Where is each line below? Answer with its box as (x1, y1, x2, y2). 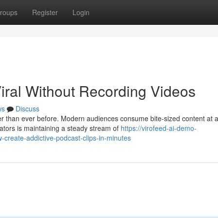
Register (32, 7, 58, 17)
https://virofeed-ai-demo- (121, 123, 197, 133)
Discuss (16, 104, 39, 113)
